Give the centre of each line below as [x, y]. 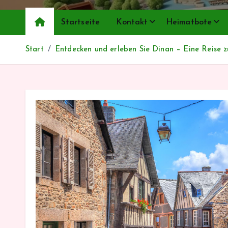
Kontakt [132, 22]
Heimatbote [189, 22]
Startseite [80, 22]
